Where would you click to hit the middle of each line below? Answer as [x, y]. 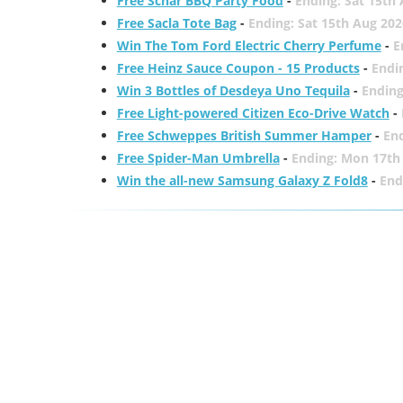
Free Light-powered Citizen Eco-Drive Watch [253, 113]
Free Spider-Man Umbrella [198, 158]
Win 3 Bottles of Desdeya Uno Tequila [233, 90]
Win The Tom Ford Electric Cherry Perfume [249, 45]
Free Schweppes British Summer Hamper [244, 135]
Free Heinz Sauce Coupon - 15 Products [238, 68]
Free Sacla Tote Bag [176, 23]
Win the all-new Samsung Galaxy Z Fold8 [242, 180]
